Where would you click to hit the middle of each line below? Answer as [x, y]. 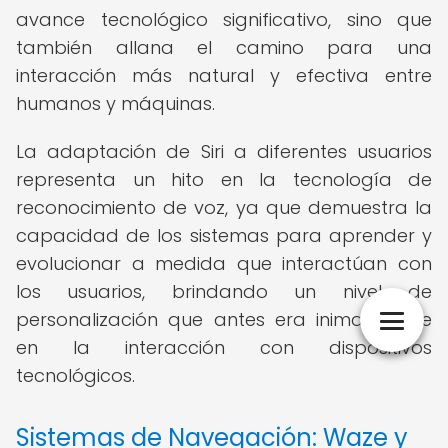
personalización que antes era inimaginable [224, 319]
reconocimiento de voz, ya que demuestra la [224, 207]
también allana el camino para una [224, 47]
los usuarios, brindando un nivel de [224, 291]
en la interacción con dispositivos [224, 347]
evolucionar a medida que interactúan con [224, 263]
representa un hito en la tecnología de [224, 179]
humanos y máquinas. [115, 103]
